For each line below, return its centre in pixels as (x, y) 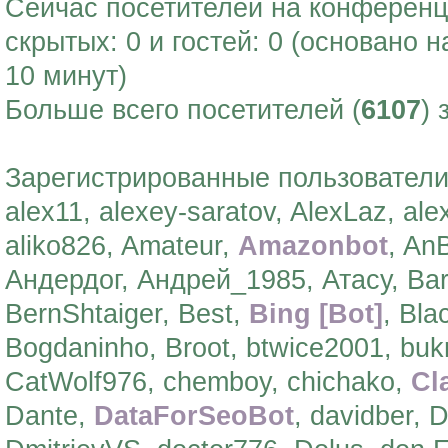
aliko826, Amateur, (121, 245)
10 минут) (66, 75)
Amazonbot (313, 245)
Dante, (49, 415)
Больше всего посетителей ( (183, 109)
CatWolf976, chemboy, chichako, (208, 381)
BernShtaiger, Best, (127, 313)
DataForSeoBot (194, 415)
